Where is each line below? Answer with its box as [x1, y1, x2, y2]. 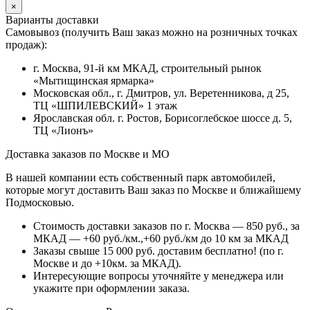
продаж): [6, 39, 47, 51]
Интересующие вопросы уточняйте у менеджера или [33, 270, 284, 282]
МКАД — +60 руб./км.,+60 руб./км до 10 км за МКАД [33, 232, 289, 245]
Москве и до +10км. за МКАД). [33, 257, 181, 270]
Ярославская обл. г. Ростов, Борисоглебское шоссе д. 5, [33, 112, 292, 125]
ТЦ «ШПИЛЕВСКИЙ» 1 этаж [33, 100, 177, 112]
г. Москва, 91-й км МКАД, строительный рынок [33, 62, 262, 75]
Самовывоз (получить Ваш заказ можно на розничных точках [6, 26, 298, 39]
